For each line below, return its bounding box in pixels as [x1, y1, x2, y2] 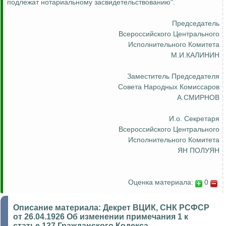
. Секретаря [180, 115, 219, 123]
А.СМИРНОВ [177, 93, 219, 102]
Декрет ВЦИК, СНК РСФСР [103, 203, 209, 212]
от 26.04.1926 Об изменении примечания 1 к [13, 212, 188, 221]
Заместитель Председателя [127, 72, 219, 81]
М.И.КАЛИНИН [171, 51, 219, 60]
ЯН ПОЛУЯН [178, 146, 219, 155]
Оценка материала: [128, 178, 193, 187]
